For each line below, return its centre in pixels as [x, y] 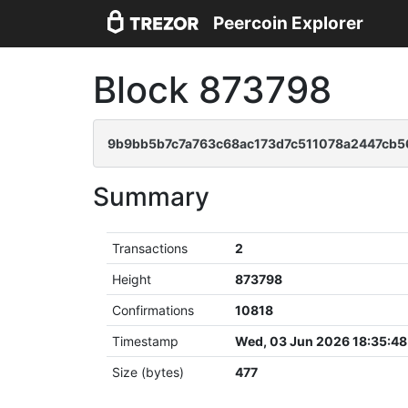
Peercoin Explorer [288, 24]
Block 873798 [212, 90]
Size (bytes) [148, 372]
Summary [151, 197]
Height [132, 279]
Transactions [150, 248]
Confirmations [153, 310]
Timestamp [146, 341]
